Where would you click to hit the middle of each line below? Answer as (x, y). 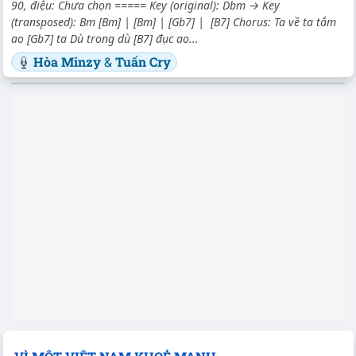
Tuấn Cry (143, 61)
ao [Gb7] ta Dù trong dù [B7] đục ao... (105, 38)
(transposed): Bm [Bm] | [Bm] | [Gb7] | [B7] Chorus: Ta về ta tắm (174, 21)
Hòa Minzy (69, 61)
